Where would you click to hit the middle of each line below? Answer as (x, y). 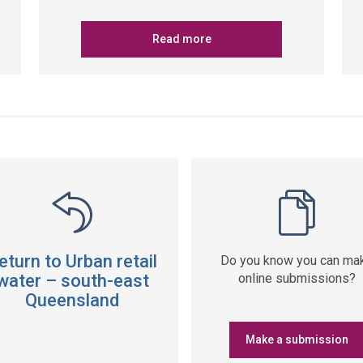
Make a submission (297, 340)
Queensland (73, 300)
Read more (181, 39)
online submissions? (297, 278)
